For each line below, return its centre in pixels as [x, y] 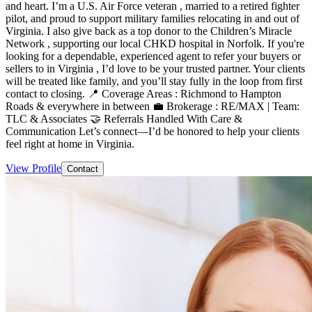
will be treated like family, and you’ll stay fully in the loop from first [154, 81]
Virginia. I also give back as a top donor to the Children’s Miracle [149, 31]
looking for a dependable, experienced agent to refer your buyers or [153, 56]
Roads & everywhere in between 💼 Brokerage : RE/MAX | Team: [153, 106]
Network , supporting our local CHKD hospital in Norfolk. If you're [155, 43]
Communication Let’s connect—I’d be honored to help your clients [153, 131]
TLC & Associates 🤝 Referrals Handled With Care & [124, 118]
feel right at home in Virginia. [70, 143]
